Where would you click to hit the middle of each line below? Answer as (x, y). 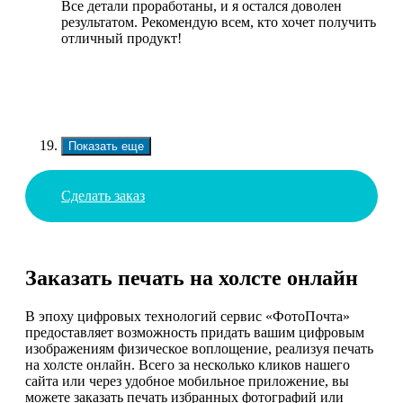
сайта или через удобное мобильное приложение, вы (187, 381)
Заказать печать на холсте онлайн (192, 278)
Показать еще (106, 146)
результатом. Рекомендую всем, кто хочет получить (219, 22)
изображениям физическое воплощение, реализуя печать (199, 349)
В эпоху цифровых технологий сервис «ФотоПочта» (188, 317)
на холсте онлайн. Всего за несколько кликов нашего (188, 365)
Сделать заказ (103, 195)
